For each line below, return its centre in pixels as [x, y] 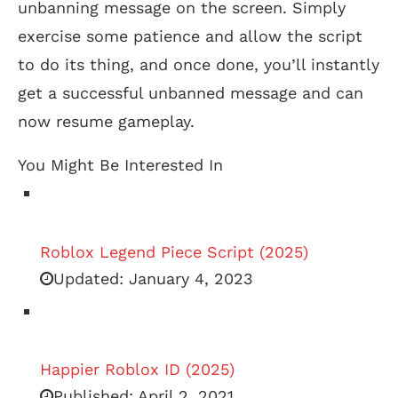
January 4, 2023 [188, 278]
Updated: [88, 278]
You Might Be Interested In [120, 164]
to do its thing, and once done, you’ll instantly [199, 64]
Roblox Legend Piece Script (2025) [174, 251]
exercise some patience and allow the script [190, 36]
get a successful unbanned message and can [191, 92]
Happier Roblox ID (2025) [137, 370]
